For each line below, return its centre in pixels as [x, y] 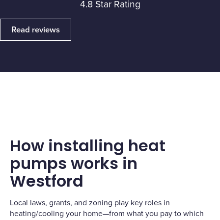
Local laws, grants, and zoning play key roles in [90, 202]
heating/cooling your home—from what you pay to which [107, 213]
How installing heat [88, 145]
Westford [47, 181]
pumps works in [74, 163]
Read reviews [35, 30]
